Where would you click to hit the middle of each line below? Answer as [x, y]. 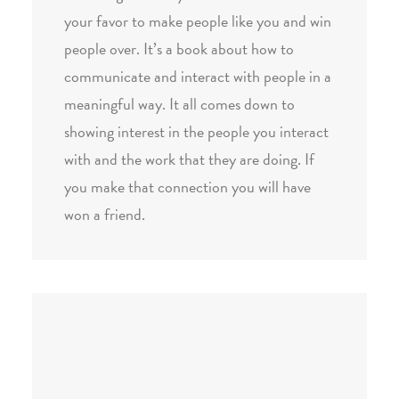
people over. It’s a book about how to [179, 49]
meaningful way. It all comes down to [179, 104]
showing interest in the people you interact [196, 131]
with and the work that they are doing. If [189, 159]
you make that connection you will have [187, 187]
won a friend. [105, 214]
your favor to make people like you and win [198, 21]
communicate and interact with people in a [198, 76]
